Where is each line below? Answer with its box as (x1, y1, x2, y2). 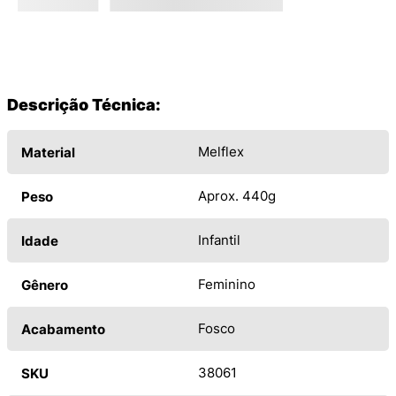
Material (21, 144, 75, 162)
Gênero (21, 277, 68, 294)
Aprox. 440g (198, 187, 276, 205)
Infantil (198, 232, 240, 249)
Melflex (198, 143, 244, 161)
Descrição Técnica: (7, 95, 161, 115)
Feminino (198, 276, 255, 293)
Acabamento (21, 321, 105, 339)
